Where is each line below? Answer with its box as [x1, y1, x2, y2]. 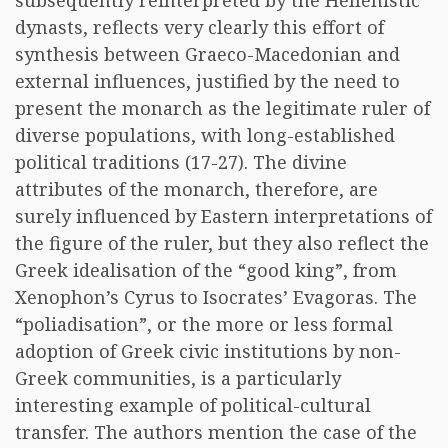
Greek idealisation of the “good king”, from [15, 258, 397, 282]
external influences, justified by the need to [15, 69, 400, 93]
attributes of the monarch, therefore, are [15, 177, 378, 201]
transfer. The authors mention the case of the [15, 420, 417, 444]
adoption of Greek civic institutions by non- [15, 339, 401, 363]
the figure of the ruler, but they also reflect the [15, 231, 429, 255]
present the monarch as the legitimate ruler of [15, 96, 430, 120]
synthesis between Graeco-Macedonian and [15, 42, 400, 66]
